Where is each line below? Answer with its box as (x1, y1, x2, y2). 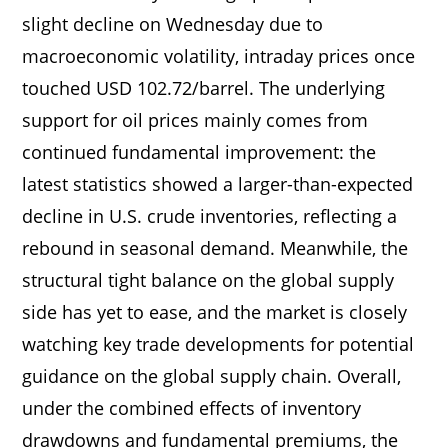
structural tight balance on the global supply (22, 267, 395, 292)
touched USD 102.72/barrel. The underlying (22, 75, 386, 100)
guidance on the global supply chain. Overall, (22, 363, 402, 388)
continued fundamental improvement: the (22, 139, 377, 164)
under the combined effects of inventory (22, 395, 362, 420)
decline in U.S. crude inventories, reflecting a (22, 203, 398, 228)
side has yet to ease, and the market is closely (22, 299, 408, 324)
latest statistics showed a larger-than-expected (22, 171, 414, 196)
